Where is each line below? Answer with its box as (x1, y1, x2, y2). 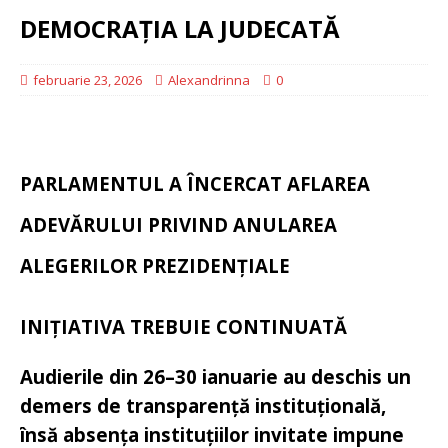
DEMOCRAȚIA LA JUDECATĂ (20, 12, 340, 45)
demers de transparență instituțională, (20, 393, 386, 418)
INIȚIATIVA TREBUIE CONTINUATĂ (20, 314, 347, 339)
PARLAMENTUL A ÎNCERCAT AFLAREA (20, 171, 370, 196)
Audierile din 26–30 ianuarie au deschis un (20, 364, 411, 389)
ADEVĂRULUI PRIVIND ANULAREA (20, 212, 337, 237)
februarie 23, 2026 (33, 71, 142, 89)
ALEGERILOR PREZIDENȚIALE (20, 253, 295, 278)
